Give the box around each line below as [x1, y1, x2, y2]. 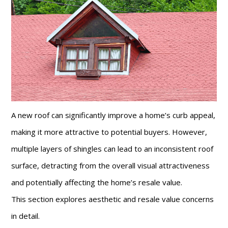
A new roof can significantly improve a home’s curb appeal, [11, 110, 216, 121]
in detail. [11, 211, 40, 221]
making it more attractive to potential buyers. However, [11, 127, 208, 137]
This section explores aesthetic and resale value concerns [11, 194, 214, 205]
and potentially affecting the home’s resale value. [11, 177, 183, 188]
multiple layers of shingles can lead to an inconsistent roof [11, 144, 214, 154]
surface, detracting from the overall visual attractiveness [11, 160, 210, 171]
